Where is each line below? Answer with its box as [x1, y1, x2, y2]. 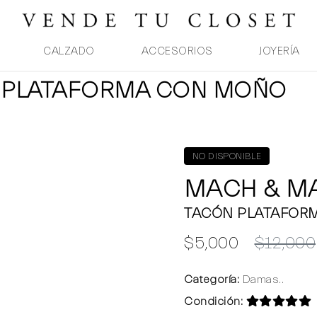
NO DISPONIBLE [192, 151, 262, 161]
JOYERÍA [259, 45, 300, 57]
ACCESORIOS [141, 45, 213, 57]
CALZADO [43, 45, 95, 57]
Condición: [184, 295, 243, 308]
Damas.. [239, 273, 284, 286]
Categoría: [184, 273, 239, 286]
